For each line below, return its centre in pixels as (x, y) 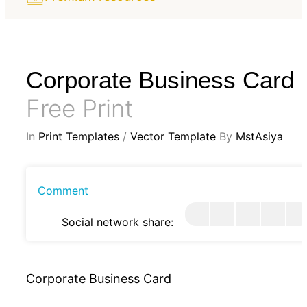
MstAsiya (259, 136)
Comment (63, 190)
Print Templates (79, 136)
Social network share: (118, 222)
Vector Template (173, 136)
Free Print (80, 108)
